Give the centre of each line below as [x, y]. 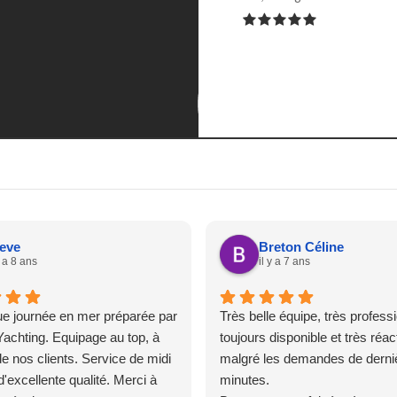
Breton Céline [301, 247]
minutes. [244, 379]
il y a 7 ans [284, 262]
